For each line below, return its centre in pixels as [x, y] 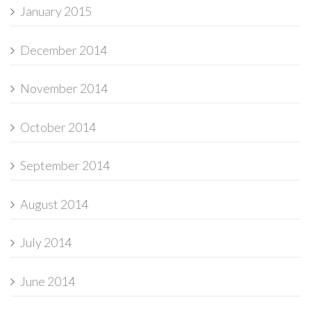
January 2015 [56, 11]
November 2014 [64, 89]
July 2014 [46, 243]
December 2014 [64, 50]
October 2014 [58, 127]
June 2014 [48, 281]
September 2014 [65, 166]
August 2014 [54, 204]
